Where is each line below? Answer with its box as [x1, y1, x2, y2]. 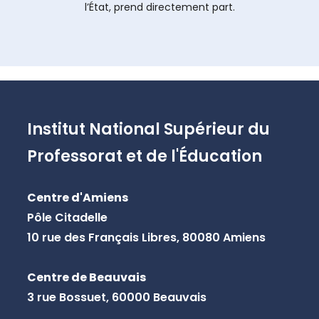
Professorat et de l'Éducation [26, 145, 262, 167]
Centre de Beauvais [26, 269, 146, 286]
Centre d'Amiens [26, 189, 128, 206]
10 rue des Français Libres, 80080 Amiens [26, 229, 266, 246]
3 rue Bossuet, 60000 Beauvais [26, 289, 206, 305]
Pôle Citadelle [26, 209, 108, 226]
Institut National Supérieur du [26, 118, 270, 140]
